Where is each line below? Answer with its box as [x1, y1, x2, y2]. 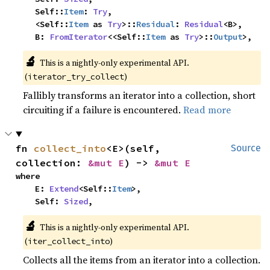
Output [213, 31, 243, 42]
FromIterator [49, 31, 108, 42]
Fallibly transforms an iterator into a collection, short [23, 89, 256, 102]
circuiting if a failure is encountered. [23, 103, 184, 116]
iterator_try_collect [28, 71, 125, 82]
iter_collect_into [28, 236, 110, 246]
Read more [183, 103, 231, 116]
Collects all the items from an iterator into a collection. [23, 253, 261, 266]
